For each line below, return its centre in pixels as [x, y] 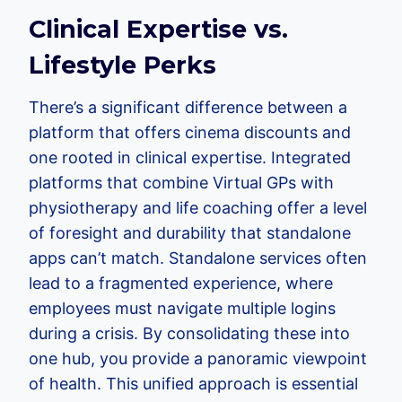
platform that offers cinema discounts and [190, 132]
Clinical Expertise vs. [158, 29]
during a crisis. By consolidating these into [189, 333]
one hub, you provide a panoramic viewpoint [198, 358]
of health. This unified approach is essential [193, 384]
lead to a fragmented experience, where [181, 283]
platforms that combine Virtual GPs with [181, 183]
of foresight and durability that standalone [190, 233]
